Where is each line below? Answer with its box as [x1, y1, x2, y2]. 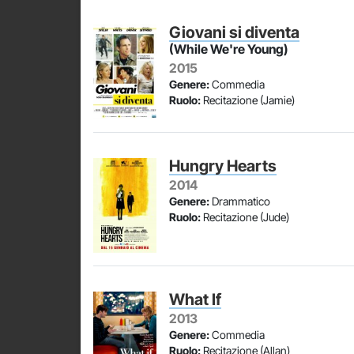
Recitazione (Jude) [201, 210, 289, 224]
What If [169, 290, 221, 309]
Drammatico [209, 194, 270, 208]
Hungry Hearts [169, 156, 277, 175]
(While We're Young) [169, 41, 288, 57]
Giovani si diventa [169, 23, 299, 42]
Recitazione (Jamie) [201, 93, 295, 107]
